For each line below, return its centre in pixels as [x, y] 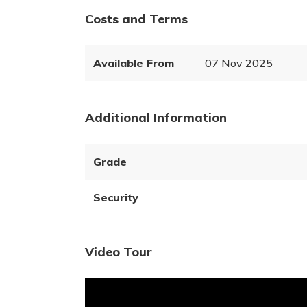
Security [116, 197]
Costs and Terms [136, 19]
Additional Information [156, 118]
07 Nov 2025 [238, 63]
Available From [134, 63]
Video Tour [119, 252]
